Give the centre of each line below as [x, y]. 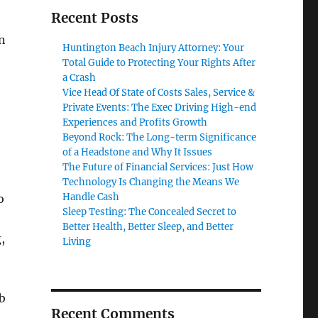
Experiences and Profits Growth [135, 122]
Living [77, 242]
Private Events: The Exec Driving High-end [160, 108]
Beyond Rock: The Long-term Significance [160, 137]
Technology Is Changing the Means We [151, 182]
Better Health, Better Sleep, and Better [148, 227]
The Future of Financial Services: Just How [158, 167]
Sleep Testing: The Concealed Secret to [150, 212]
